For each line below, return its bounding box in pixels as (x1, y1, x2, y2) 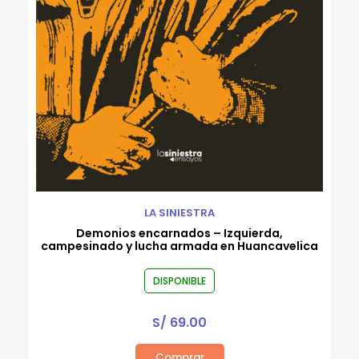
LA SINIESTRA (144, 205, 215, 221)
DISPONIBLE (153, 274, 206, 288)
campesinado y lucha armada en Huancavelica (41, 238, 318, 255)
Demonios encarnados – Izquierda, (76, 225, 283, 242)
